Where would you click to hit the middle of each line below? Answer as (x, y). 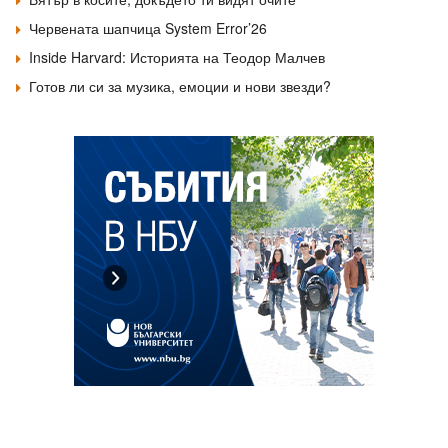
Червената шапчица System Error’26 (148, 27)
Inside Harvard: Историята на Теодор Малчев (177, 56)
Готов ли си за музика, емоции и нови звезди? (180, 85)
